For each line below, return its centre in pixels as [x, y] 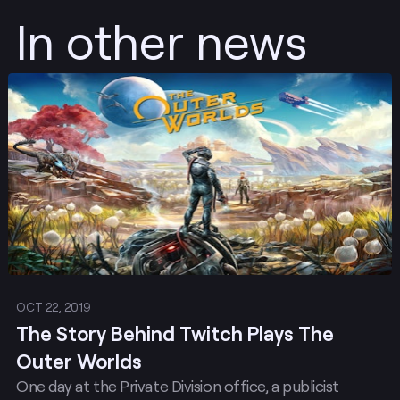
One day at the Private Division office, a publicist [178, 385]
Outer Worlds [79, 361]
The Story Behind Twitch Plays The [175, 333]
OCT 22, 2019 [54, 308]
